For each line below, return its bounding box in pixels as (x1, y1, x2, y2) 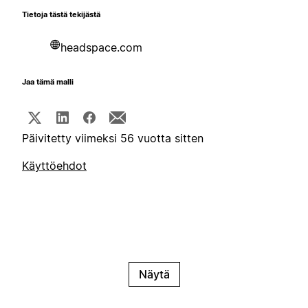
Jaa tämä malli (22, 78, 74, 87)
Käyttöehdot (22, 159, 87, 173)
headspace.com (60, 41, 142, 55)
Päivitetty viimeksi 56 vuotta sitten (22, 131, 203, 146)
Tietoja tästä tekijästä (22, 10, 100, 20)
